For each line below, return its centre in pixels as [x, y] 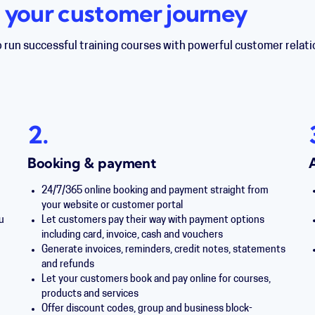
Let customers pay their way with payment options [153, 220]
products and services [90, 294]
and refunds [67, 265]
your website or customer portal [112, 206]
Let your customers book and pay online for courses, [156, 279]
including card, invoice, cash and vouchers [132, 235]
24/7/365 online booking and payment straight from [155, 191]
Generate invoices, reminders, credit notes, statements [163, 250]
